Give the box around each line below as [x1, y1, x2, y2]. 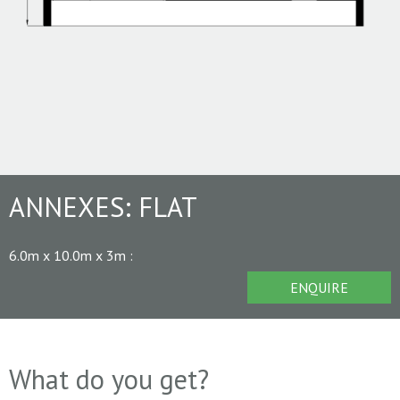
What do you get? [9, 361, 209, 396]
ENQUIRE [290, 278, 348, 296]
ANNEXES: [9, 188, 138, 224]
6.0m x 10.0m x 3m [9, 246, 129, 264]
